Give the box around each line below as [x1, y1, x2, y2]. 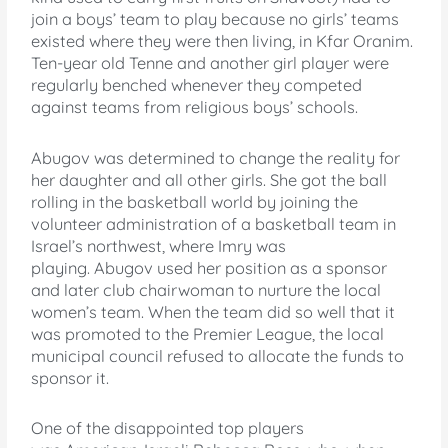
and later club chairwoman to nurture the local [31, 279, 382, 300]
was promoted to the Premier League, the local [31, 323, 385, 344]
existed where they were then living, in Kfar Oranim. [31, 30, 414, 51]
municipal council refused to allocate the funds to [31, 345, 405, 366]
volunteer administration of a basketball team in [31, 213, 397, 234]
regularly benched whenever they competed [31, 74, 363, 95]
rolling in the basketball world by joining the [31, 191, 359, 212]
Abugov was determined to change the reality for [31, 147, 401, 168]
